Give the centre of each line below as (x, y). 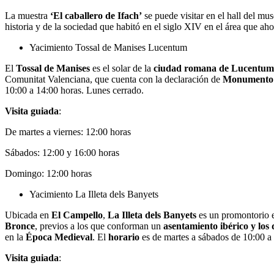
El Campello (77, 215)
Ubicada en (28, 215)
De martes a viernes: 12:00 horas (72, 131)
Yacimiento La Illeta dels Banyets (94, 194)
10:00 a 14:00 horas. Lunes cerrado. (77, 90)
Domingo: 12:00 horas (53, 173)
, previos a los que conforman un (99, 226)
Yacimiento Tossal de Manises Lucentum (108, 47)
